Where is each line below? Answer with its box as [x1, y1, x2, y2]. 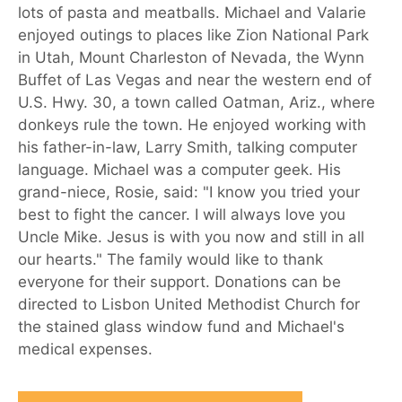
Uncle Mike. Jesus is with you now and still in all [18, 228, 364, 247]
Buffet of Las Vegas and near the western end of [18, 71, 371, 90]
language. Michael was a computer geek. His [18, 161, 341, 179]
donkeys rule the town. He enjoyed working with [18, 116, 366, 135]
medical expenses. [18, 340, 153, 359]
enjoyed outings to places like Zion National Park [18, 26, 369, 45]
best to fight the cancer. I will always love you [18, 205, 345, 224]
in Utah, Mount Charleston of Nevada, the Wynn [18, 48, 364, 67]
